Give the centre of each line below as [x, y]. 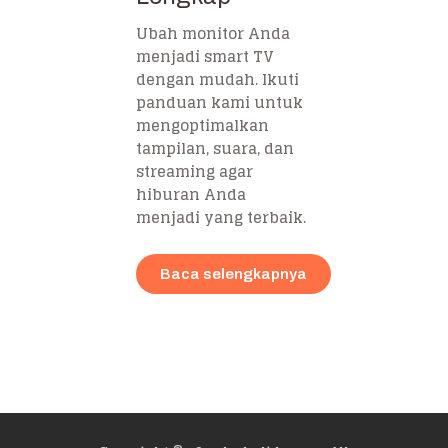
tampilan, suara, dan [215, 148]
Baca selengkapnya [233, 273]
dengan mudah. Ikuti [217, 79]
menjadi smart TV [205, 56]
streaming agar [194, 171]
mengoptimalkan [202, 125]
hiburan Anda [191, 194]
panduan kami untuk [219, 102]
